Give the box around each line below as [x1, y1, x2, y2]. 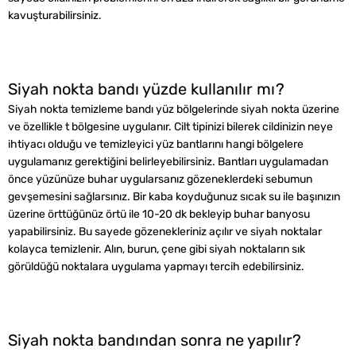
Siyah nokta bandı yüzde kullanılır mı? [8, 79, 284, 99]
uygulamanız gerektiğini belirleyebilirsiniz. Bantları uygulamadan [8, 155, 328, 168]
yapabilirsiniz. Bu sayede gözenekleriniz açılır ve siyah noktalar [8, 225, 322, 238]
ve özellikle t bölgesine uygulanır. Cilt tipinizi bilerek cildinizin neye [8, 120, 333, 133]
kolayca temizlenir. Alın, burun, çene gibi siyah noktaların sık [8, 242, 305, 256]
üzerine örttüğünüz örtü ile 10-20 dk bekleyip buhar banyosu [8, 207, 310, 221]
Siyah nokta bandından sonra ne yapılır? [8, 331, 301, 350]
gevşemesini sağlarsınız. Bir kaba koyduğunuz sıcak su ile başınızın [8, 190, 340, 203]
